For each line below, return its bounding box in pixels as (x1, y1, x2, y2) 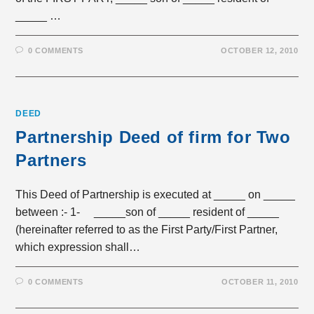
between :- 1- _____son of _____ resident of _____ (15, 206, 280, 218)
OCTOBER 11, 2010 (221, 278, 299, 286)
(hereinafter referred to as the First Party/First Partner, (15, 224, 278, 235)
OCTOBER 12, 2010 (220, 46, 299, 55)
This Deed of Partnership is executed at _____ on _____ (15, 189, 296, 200)
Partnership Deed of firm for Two (15, 128, 291, 146)
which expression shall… (15, 241, 141, 253)
